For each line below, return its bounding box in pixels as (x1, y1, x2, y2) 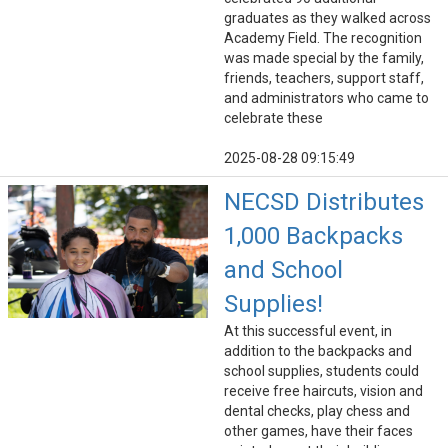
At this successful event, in (224, 323, 392, 340)
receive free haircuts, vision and (224, 383, 423, 400)
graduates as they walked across (224, 10, 431, 27)
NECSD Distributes (224, 188, 424, 217)
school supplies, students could (224, 363, 419, 380)
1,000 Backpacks (224, 222, 403, 251)
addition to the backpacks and (224, 343, 412, 360)
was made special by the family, (224, 50, 424, 67)
